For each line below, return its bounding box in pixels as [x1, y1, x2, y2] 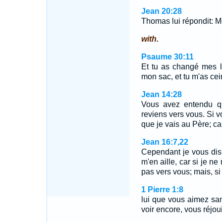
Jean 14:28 [141, 90, 182, 99]
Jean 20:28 [141, 7, 182, 15]
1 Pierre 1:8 [141, 185, 183, 194]
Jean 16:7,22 [141, 138, 188, 146]
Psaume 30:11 [141, 53, 194, 61]
